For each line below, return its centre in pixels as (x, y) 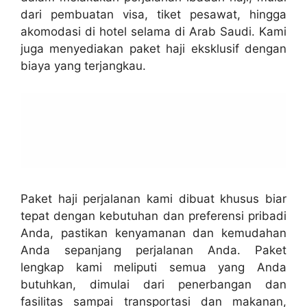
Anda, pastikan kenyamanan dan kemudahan (153, 233)
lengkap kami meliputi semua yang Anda (153, 267)
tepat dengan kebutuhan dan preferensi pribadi (153, 216)
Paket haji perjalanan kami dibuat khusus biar (153, 198)
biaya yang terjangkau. (83, 66)
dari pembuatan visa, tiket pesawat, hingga (153, 14)
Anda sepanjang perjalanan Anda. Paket (153, 250)
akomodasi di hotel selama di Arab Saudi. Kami (153, 32)
